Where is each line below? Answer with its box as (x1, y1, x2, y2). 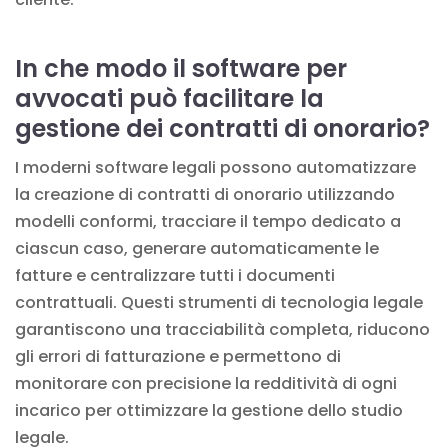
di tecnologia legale (261, 290, 423, 314)
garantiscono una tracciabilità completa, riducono (15, 317, 430, 341)
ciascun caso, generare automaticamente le (15, 236, 379, 260)
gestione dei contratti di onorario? (15, 111, 430, 145)
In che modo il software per (15, 51, 347, 85)
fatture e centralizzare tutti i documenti (15, 263, 335, 287)
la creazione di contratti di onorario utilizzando (15, 182, 395, 206)
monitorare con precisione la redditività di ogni (15, 371, 397, 395)
